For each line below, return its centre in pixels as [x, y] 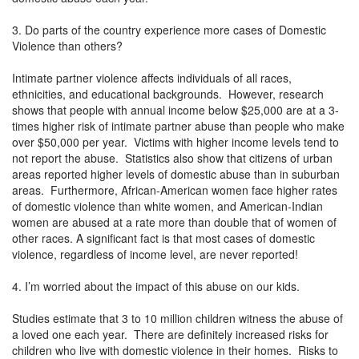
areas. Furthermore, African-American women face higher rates [175, 190]
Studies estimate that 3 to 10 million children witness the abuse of [177, 318]
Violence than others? [67, 45]
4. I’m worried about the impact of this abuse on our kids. [156, 286]
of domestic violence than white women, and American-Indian [167, 206]
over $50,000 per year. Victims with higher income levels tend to [175, 141]
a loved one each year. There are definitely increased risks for [170, 334]
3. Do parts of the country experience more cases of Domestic [169, 29]
